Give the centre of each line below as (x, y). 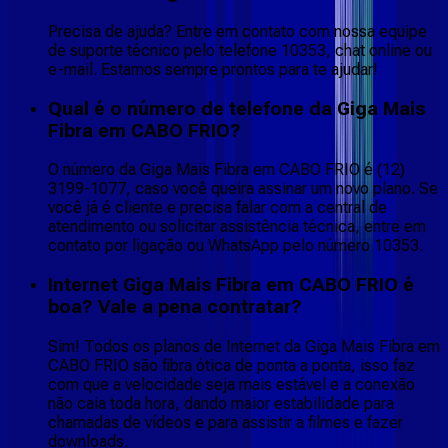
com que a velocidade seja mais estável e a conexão (231, 384)
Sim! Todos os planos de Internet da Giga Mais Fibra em (244, 346)
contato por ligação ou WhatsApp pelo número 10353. (235, 246)
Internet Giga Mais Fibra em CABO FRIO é (231, 285)
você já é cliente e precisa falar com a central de (217, 208)
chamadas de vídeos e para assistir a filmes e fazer (225, 422)
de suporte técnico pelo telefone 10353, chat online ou (240, 50)
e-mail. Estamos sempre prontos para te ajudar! (213, 69)
